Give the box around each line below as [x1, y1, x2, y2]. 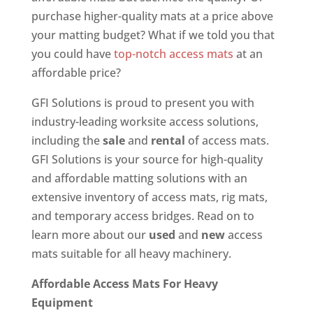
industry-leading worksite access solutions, [31, 113, 259, 129]
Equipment [31, 294, 93, 310]
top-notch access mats [113, 45, 233, 61]
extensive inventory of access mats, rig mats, [31, 189, 268, 205]
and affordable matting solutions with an [31, 170, 247, 186]
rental [150, 132, 185, 148]
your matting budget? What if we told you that [31, 27, 275, 43]
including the [31, 132, 103, 148]
